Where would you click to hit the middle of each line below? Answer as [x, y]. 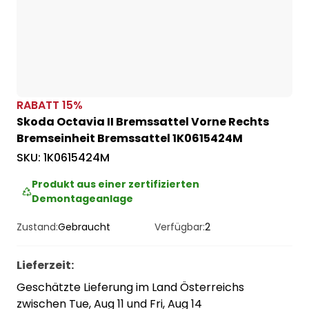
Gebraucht [84, 227]
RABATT [39, 106]
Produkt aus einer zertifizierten [116, 185]
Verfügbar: [180, 227]
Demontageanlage [83, 199]
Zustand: [37, 227]
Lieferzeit [44, 266]
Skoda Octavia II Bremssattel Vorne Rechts [143, 122]
